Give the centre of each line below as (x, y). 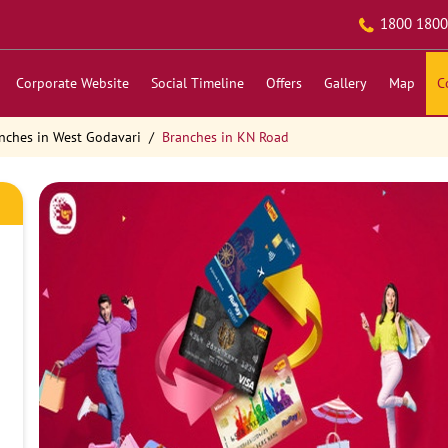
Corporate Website (72, 83)
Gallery (345, 83)
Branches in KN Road (225, 137)
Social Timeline (197, 83)
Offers (283, 83)
